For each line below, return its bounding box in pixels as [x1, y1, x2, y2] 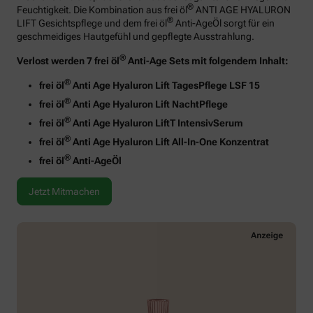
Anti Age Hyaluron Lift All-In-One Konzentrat [71, 136, 269, 148]
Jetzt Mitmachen [29, 186, 100, 198]
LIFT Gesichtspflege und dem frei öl [17, 17, 167, 29]
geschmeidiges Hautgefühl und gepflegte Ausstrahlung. [17, 31, 254, 43]
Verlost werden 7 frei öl [17, 55, 119, 67]
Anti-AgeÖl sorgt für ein [173, 17, 275, 29]
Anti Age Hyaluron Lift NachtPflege [71, 99, 228, 110]
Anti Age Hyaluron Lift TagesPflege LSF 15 [71, 80, 260, 92]
